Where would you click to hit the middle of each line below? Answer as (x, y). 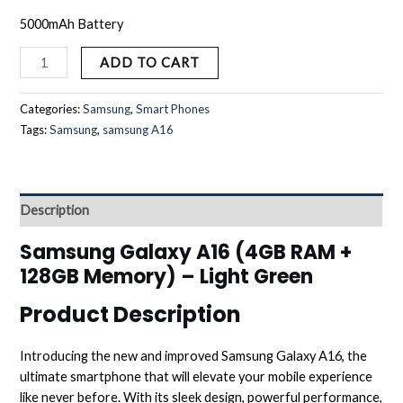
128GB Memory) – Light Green (167, 276)
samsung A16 (139, 130)
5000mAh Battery (72, 23)
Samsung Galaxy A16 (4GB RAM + (186, 252)
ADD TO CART (150, 63)
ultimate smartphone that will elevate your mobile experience (197, 377)
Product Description (131, 315)
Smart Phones (173, 109)
